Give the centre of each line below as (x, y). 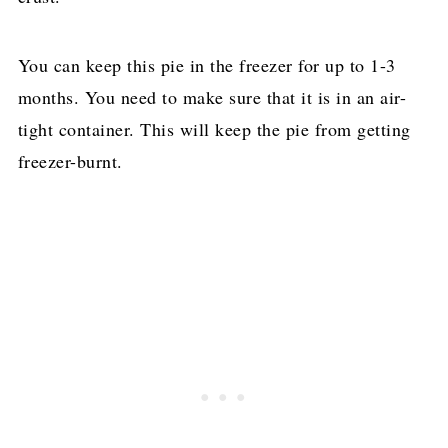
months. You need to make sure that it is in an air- (212, 96)
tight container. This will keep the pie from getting (214, 128)
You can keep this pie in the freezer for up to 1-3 (206, 64)
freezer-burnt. (70, 160)
